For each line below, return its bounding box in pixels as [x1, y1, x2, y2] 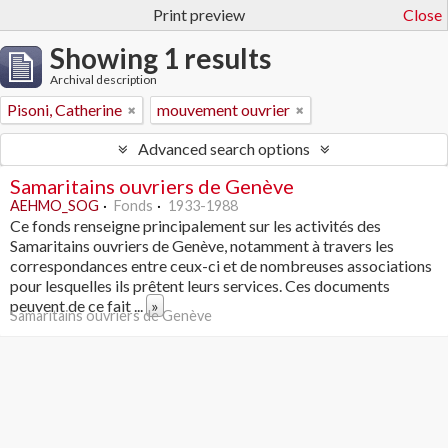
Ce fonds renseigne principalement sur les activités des [10, 216, 381, 235]
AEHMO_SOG [10, 197, 99, 214]
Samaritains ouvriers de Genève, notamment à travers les [10, 236, 394, 255]
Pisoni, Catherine [7, 100, 122, 119]
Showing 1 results [50, 41, 271, 75]
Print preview [152, 5, 245, 24]
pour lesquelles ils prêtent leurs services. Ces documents [10, 276, 390, 295]
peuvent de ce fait [10, 296, 134, 315]
